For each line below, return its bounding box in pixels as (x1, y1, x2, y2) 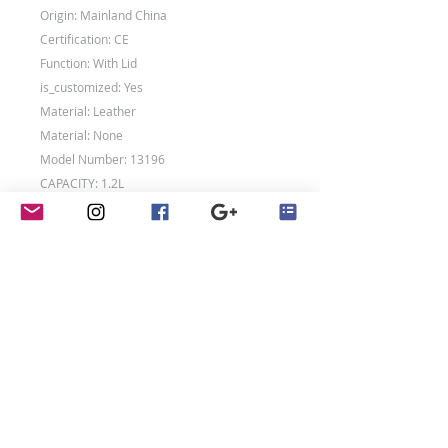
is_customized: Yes (40, 79, 143, 95)
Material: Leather (40, 103, 136, 119)
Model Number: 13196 (40, 151, 165, 167)
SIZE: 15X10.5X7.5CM (40, 199, 158, 215)
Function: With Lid (40, 55, 137, 71)
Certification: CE (40, 31, 129, 47)
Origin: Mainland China (40, 7, 167, 23)
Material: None (40, 127, 123, 143)
